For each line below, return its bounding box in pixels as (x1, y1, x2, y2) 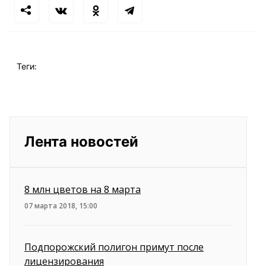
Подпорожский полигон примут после (24, 240, 204, 254)
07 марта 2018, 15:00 (24, 201, 97, 211)
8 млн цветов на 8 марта (24, 183, 141, 196)
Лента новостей (24, 133, 138, 150)
